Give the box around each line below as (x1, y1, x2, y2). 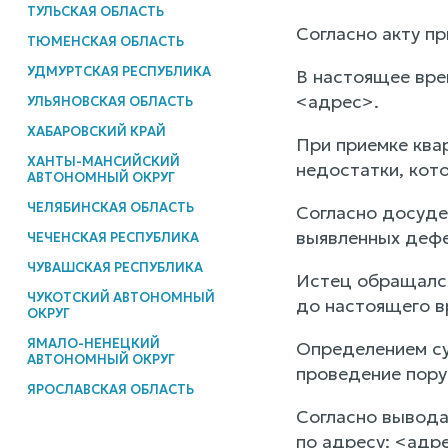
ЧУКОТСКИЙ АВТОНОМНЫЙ (26, 288, 215, 306)
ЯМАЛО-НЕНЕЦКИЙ (26, 334, 160, 352)
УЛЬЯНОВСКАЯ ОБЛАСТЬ (26, 92, 193, 110)
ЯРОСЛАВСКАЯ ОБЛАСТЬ (26, 380, 194, 398)
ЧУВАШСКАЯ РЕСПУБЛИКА (26, 258, 203, 276)
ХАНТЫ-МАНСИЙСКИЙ (26, 152, 180, 170)
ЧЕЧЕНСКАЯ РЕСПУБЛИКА (26, 228, 199, 246)
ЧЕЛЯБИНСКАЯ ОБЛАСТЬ (26, 198, 194, 216)
